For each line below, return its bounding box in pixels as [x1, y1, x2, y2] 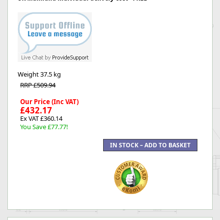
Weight [18, 70, 40, 79]
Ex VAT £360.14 [20, 114, 62, 123]
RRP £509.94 [20, 81, 55, 89]
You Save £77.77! [20, 122, 68, 131]
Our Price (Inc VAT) [20, 97, 79, 106]
